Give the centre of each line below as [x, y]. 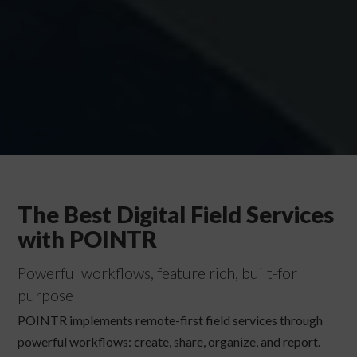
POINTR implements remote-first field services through [171, 320]
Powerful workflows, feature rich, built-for [158, 273]
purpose [46, 296]
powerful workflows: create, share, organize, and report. [169, 342]
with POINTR [88, 239]
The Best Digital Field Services [176, 214]
